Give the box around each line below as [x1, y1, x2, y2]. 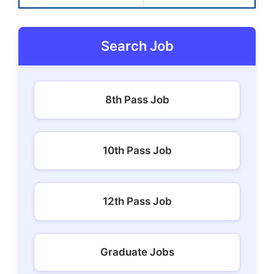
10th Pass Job [102, 144, 172, 157]
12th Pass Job [102, 194, 172, 207]
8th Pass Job [105, 93, 169, 106]
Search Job [100, 37, 174, 54]
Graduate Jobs [100, 245, 174, 258]
